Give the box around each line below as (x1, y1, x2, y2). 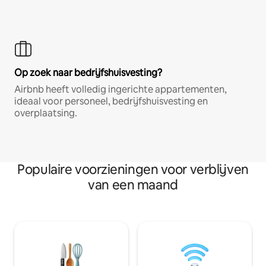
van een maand (88, 176, 178, 194)
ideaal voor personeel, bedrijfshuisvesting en (14, 95, 208, 108)
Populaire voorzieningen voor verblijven (17, 161, 249, 179)
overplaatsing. (14, 107, 77, 120)
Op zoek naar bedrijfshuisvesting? (14, 66, 162, 80)
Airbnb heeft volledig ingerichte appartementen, (14, 83, 227, 96)
